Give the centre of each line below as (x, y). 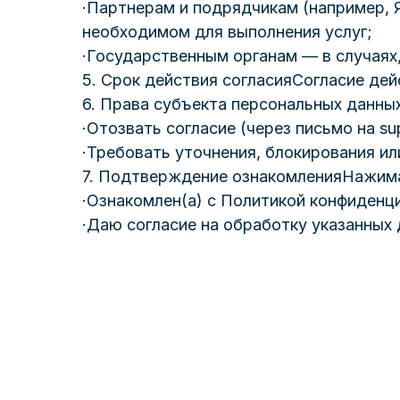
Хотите (121, 292)
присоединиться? (218, 329)
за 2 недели (292, 380)
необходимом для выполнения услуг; (227, 32)
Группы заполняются (142, 380)
